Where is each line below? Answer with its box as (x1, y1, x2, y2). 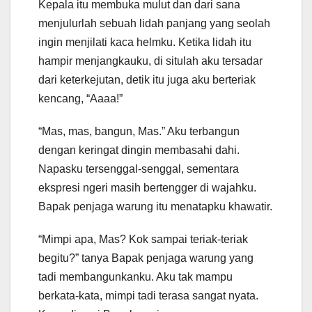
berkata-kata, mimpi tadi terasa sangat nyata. (38, 290, 258, 302)
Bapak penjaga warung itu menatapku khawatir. (38, 201, 272, 213)
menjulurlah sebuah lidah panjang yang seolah (38, 17, 270, 30)
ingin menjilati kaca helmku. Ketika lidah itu (38, 36, 251, 49)
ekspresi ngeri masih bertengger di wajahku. (38, 182, 256, 194)
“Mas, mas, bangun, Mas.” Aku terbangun (38, 125, 240, 138)
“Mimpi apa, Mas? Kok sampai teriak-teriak (38, 233, 248, 246)
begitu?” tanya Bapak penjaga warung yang (38, 252, 253, 265)
